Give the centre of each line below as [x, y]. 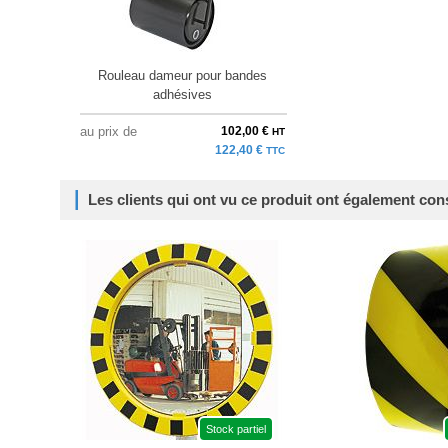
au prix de [108, 131]
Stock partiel [236, 428]
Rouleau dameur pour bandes [182, 75]
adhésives [182, 94]
